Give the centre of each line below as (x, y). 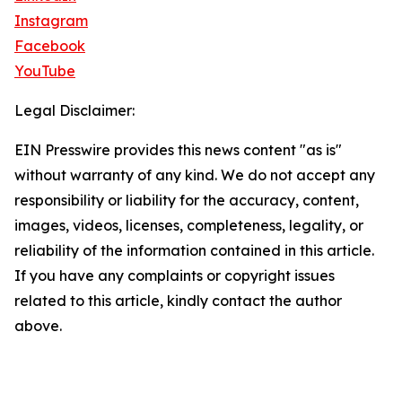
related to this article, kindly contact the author (178, 301)
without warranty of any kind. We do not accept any (195, 175)
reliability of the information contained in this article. (194, 251)
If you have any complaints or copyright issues (175, 276)
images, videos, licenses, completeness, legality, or (189, 226)
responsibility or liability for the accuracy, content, (187, 201)
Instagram (51, 21)
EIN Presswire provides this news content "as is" (178, 150)
